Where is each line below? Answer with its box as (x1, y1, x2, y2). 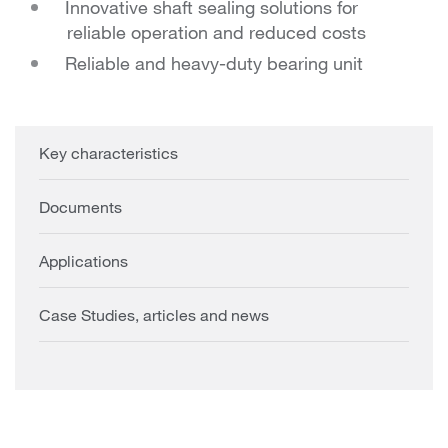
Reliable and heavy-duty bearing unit (65, 51, 363, 74)
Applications (39, 250, 128, 270)
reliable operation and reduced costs (67, 20, 366, 43)
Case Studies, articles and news (39, 304, 269, 324)
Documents (39, 196, 122, 216)
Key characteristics (39, 142, 178, 162)
